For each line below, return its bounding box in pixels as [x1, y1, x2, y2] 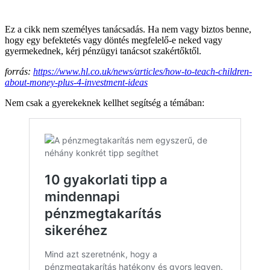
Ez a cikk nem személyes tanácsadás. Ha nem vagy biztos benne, [5, 24, 251, 34]
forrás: [5, 66, 33, 77]
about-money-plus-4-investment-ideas [5, 77, 148, 87]
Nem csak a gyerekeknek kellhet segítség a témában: [5, 97, 204, 108]
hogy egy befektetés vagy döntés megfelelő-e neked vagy [5, 34, 222, 45]
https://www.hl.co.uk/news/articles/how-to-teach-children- [33, 66, 252, 77]
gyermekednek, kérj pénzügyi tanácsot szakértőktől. [5, 45, 201, 56]
